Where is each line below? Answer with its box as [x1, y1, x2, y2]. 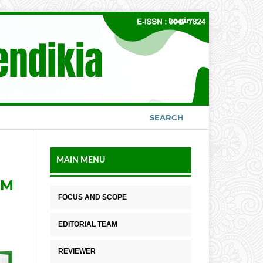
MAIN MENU [56, 156, 105, 165]
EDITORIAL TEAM [58, 220, 117, 229]
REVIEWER [58, 247, 96, 256]
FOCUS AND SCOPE [58, 193, 127, 202]
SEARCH [150, 113, 184, 123]
